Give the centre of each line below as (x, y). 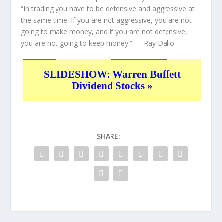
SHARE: (109, 136)
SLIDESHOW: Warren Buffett (112, 75)
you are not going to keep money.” (77, 43)
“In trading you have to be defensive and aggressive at (108, 8)
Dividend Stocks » (112, 86)
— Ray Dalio (154, 43)
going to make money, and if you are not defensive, (104, 31)
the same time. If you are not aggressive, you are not (107, 20)
